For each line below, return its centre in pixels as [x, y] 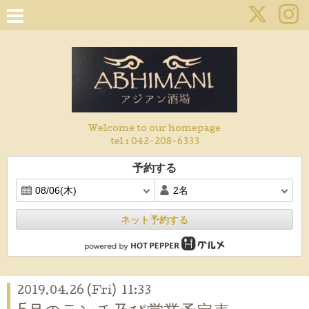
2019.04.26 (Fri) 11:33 [84, 291]
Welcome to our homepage [154, 129]
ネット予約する [154, 220]
